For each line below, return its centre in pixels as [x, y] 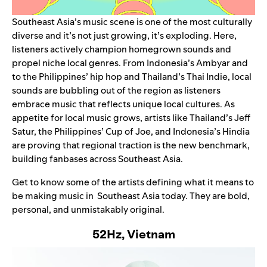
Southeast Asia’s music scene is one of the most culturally [132, 22]
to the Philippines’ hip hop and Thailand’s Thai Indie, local [132, 77]
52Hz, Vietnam [133, 235]
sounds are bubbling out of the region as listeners [116, 91]
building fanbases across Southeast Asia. [97, 159]
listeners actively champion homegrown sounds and [122, 49]
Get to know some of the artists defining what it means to [133, 182]
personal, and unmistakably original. [88, 210]
